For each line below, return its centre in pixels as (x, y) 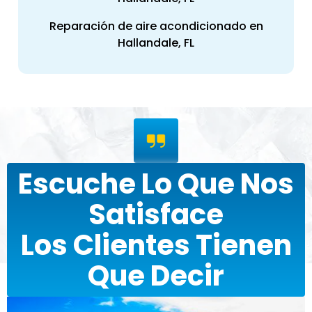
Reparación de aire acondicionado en (156, 26)
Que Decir (156, 276)
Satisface (156, 215)
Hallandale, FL (156, 43)
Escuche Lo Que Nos (156, 184)
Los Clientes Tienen (156, 245)
